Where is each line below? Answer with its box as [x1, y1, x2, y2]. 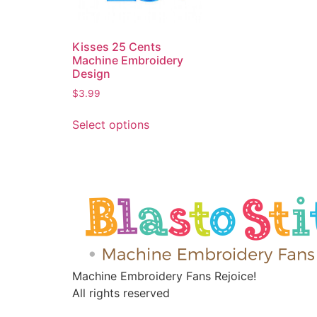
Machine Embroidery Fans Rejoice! [72, 269, 256, 284]
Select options [72, 117, 149, 132]
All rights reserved [72, 286, 170, 301]
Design [72, 66, 110, 81]
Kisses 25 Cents [72, 39, 161, 54]
